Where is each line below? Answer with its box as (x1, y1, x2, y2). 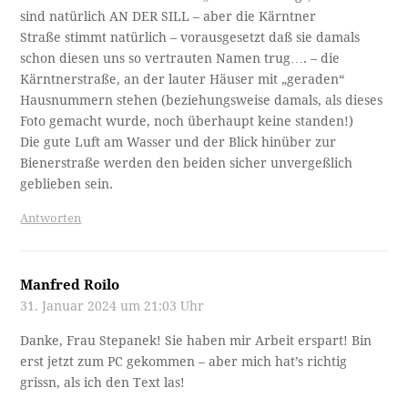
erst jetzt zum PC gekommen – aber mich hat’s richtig (20, 353, 348, 369)
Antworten (20, 210, 82, 225)
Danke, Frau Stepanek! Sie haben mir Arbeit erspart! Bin (20, 332, 372, 348)
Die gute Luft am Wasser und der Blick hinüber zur (20, 134, 337, 149)
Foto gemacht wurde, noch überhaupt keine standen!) (20, 113, 354, 128)
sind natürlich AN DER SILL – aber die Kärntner (20, 8, 317, 24)
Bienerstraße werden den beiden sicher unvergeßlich (20, 155, 353, 170)
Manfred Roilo (20, 276, 120, 293)
